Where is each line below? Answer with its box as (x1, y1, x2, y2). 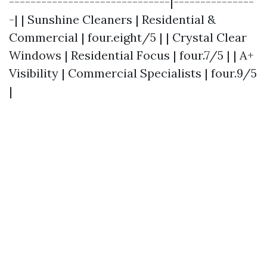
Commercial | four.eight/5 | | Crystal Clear (9, 30, 247, 45)
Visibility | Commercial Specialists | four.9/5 (9, 66, 257, 80)
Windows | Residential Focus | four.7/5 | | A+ (9, 48, 254, 63)
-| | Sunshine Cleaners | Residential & (9, 12, 216, 27)
